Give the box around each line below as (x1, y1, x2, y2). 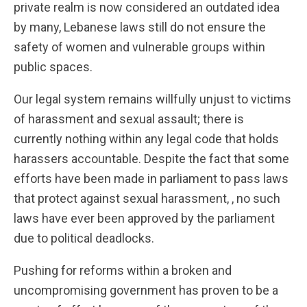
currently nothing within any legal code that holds (14, 131, 279, 146)
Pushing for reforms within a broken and (14, 262, 232, 278)
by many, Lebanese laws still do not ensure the (14, 19, 266, 34)
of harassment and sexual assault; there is (14, 111, 244, 126)
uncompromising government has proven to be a (14, 282, 278, 297)
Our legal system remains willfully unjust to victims (14, 91, 291, 106)
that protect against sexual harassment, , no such (14, 191, 280, 206)
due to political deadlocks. (14, 230, 154, 245)
